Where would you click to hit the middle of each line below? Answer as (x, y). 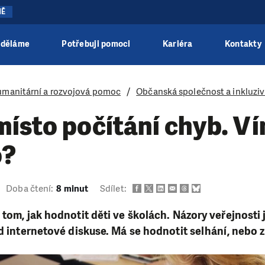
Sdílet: (113, 189)
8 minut (72, 189)
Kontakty (243, 44)
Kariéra (177, 44)
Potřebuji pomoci (96, 44)
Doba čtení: (30, 189)
